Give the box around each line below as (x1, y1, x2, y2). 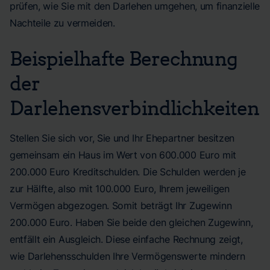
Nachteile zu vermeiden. (10, 17, 115, 29)
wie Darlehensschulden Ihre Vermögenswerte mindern (10, 250, 245, 262)
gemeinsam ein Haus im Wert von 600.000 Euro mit (10, 149, 236, 161)
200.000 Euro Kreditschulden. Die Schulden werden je (10, 166, 246, 178)
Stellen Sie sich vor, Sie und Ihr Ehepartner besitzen (10, 132, 235, 144)
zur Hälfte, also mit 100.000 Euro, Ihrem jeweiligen (10, 183, 230, 195)
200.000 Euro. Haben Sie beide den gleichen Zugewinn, (10, 216, 253, 228)
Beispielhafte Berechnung (10, 46, 237, 70)
